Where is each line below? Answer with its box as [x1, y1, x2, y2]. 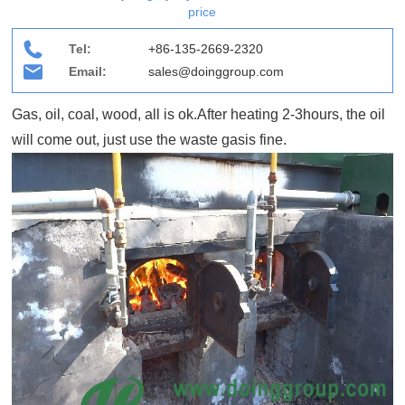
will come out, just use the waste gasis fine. [12, 132, 287, 148]
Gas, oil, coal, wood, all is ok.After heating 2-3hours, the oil [12, 107, 386, 123]
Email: [69, 64, 108, 80]
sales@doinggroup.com [148, 64, 285, 80]
